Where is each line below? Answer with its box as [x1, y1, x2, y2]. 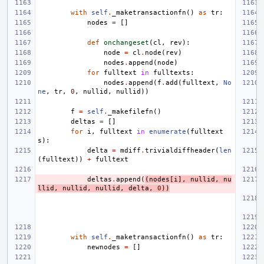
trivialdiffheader [145, 146, 215, 154]
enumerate [149, 127, 186, 136]
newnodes [87, 243, 120, 251]
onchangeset [104, 38, 149, 47]
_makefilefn [108, 107, 153, 115]
